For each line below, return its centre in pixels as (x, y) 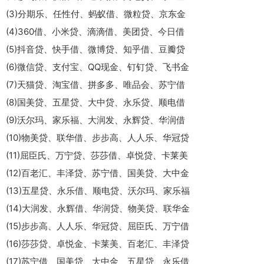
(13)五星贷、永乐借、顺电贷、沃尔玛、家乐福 (98, 191)
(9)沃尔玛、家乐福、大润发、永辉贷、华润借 (95, 120)
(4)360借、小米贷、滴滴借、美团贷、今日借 (95, 32)
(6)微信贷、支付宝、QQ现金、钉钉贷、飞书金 (98, 67)
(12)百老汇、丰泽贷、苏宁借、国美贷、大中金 (98, 173)
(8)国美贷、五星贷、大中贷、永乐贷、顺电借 (95, 103)
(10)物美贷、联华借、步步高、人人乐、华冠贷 (98, 138)
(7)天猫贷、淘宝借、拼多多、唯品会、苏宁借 (95, 85)
